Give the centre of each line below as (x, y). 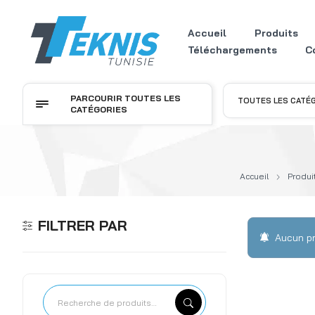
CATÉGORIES (99, 109)
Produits (276, 33)
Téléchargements (232, 50)
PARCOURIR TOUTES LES (126, 98)
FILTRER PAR (83, 225)
